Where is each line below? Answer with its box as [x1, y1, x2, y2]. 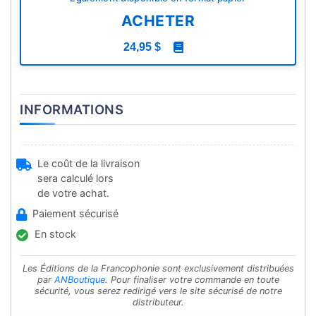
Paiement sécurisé [32, 207, 119, 220]
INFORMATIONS [20, 102, 123, 118]
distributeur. [132, 297, 184, 308]
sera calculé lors [37, 172, 114, 185]
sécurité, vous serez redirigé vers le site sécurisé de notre [34, 286, 282, 297]
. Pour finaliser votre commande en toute [104, 274, 279, 286]
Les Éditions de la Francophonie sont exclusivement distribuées [22, 263, 294, 274]
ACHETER [121, 12, 195, 30]
